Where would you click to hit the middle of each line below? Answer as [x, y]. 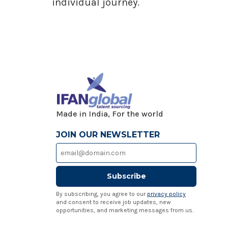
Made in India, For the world [107, 114]
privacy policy [166, 194]
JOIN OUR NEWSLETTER [108, 135]
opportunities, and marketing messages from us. [125, 210]
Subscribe [126, 176]
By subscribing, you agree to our [102, 194]
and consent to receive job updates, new [113, 202]
